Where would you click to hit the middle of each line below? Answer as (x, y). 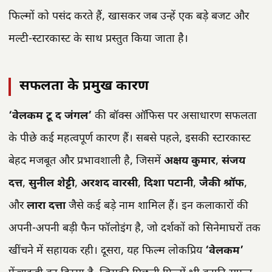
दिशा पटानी (168, 184)
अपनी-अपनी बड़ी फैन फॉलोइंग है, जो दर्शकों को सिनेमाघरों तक (134, 229)
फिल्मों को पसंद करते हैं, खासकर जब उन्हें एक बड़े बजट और (129, 16)
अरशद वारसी (109, 184)
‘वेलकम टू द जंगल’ (50, 117)
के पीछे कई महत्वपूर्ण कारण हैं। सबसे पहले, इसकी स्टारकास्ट (130, 139)
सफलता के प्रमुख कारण (84, 86)
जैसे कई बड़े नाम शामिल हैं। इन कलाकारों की (157, 206)
